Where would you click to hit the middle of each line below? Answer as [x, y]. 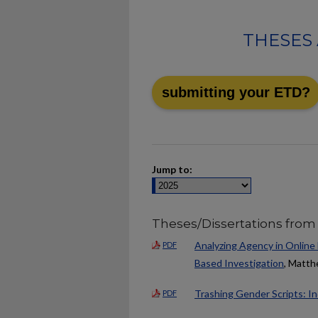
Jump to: [172, 169]
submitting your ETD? [236, 92]
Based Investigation [239, 263]
